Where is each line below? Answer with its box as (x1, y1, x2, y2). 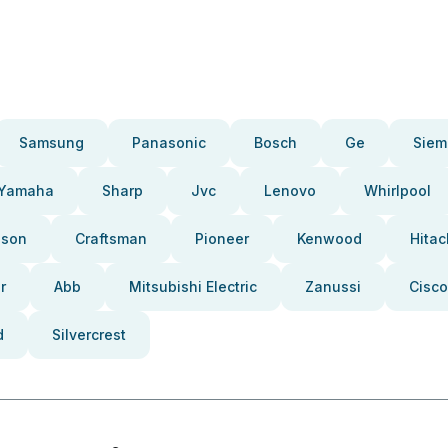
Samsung (19, 134, 84, 151)
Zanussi (305, 278, 361, 295)
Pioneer (195, 230, 249, 247)
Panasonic (132, 134, 206, 151)
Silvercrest (52, 326, 126, 343)
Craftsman (75, 230, 147, 247)
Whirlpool (364, 182, 431, 199)
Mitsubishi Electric (129, 278, 257, 295)
